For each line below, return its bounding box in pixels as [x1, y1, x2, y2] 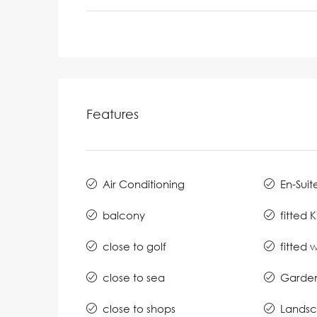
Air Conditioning [103, 177, 185, 190]
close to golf [103, 239, 166, 253]
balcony [103, 208, 145, 221]
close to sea [103, 270, 165, 284]
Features [86, 105, 139, 122]
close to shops [103, 301, 175, 315]
